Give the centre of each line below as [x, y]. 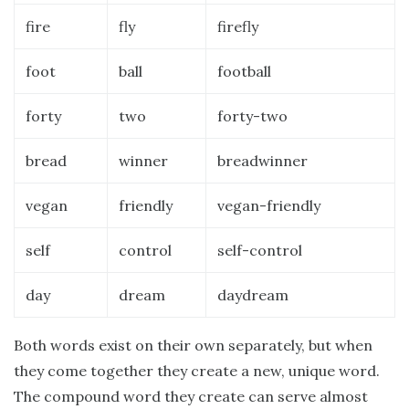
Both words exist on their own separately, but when [193, 346]
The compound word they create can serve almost [191, 397]
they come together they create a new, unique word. [197, 371]
